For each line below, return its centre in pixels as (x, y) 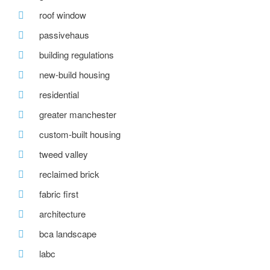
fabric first (59, 194)
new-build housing (74, 75)
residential (59, 95)
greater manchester (78, 115)
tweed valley (64, 154)
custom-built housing (80, 134)
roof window (63, 15)
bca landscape (68, 234)
